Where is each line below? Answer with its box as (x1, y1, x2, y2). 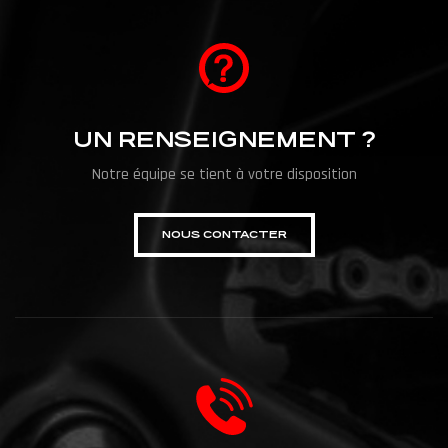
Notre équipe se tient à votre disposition (91, 163, 357, 185)
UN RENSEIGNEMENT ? (72, 126, 376, 152)
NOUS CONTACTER (161, 227, 287, 241)
